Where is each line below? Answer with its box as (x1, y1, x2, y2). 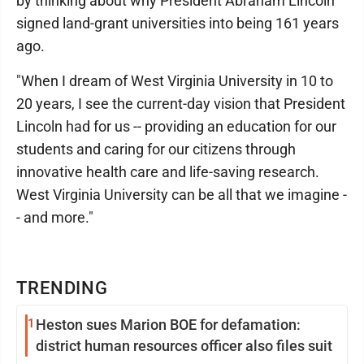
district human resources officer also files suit (36, 337, 332, 354)
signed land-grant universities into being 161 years (16, 15, 339, 32)
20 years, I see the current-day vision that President (16, 95, 345, 112)
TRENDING (16, 278, 109, 298)
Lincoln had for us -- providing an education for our (16, 118, 336, 135)
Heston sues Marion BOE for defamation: (36, 316, 301, 333)
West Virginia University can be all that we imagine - (16, 186, 347, 203)
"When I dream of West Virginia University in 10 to (16, 72, 333, 89)
